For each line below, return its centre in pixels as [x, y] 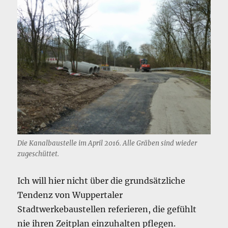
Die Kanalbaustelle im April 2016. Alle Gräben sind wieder [107, 143]
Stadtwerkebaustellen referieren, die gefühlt [107, 209]
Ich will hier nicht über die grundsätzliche [102, 180]
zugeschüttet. [38, 154]
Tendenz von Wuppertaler [70, 195]
